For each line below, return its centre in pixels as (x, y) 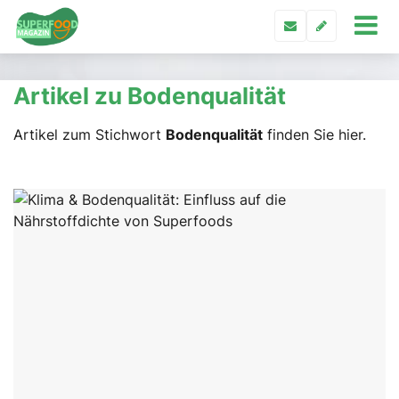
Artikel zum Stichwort (90, 134)
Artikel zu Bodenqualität (150, 95)
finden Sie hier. (314, 134)
